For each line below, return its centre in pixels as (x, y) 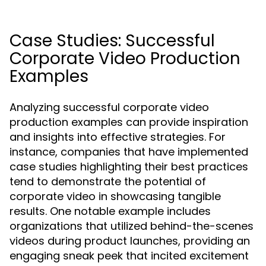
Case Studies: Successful (112, 41)
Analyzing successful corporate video (109, 107)
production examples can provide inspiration (129, 122)
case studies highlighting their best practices (129, 167)
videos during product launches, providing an (130, 241)
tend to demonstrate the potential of (108, 181)
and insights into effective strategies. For (118, 137)
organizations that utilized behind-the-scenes (132, 226)
